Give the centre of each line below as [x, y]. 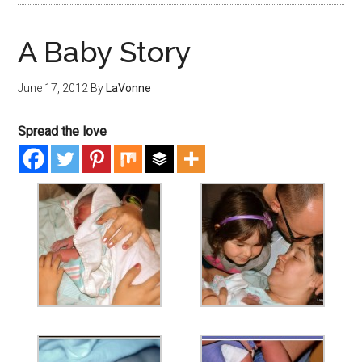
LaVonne [129, 88]
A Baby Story [105, 52]
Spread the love [63, 131]
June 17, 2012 [53, 88]
